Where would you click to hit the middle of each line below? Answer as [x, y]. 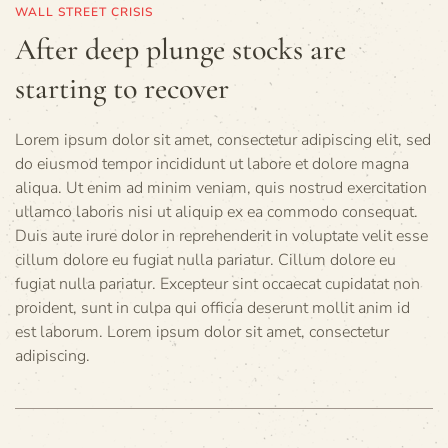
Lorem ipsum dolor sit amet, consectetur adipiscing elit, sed [223, 140]
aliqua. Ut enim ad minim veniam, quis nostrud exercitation [221, 188]
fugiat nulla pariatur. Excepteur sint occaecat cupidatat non [217, 284]
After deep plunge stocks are [180, 50]
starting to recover [122, 89]
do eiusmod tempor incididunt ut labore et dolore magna [212, 164]
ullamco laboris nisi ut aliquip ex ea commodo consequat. [216, 212]
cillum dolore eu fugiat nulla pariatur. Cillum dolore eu [205, 260]
